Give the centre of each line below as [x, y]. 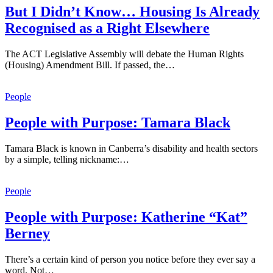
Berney [27, 233]
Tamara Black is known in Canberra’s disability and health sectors [131, 148]
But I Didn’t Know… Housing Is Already [132, 11]
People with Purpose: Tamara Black [118, 122]
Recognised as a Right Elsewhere [107, 28]
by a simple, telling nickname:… [67, 159]
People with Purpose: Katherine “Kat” [126, 217]
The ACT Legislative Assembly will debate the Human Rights [124, 54]
